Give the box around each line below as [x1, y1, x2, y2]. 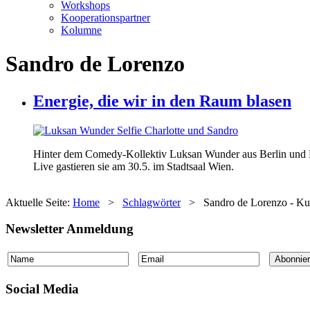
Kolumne [61, 24, 102, 36]
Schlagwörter [122, 196, 181, 208]
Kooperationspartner [61, 11, 150, 24]
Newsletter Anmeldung [6, 221, 134, 237]
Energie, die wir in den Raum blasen [33, 91, 291, 110]
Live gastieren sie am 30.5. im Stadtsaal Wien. [33, 160, 234, 172]
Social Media [6, 281, 79, 296]
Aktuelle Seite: [6, 196, 73, 208]
